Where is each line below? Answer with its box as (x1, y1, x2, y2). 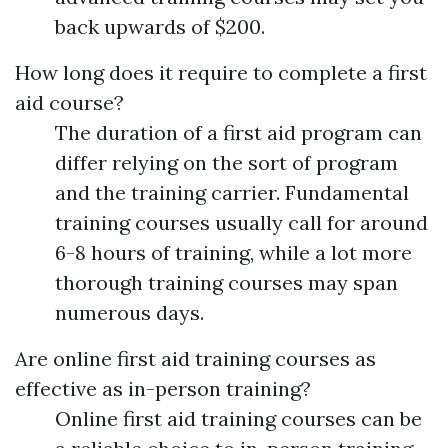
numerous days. (55, 300, 204, 326)
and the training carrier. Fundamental (55, 180, 409, 206)
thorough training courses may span (55, 270, 398, 296)
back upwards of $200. (55, 14, 265, 40)
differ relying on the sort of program (55, 150, 398, 176)
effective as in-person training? (15, 376, 311, 402)
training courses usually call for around (55, 210, 428, 236)
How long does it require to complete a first (15, 60, 427, 86)
